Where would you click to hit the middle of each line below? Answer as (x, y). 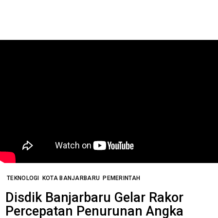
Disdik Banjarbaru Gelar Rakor (94, 197)
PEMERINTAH (122, 178)
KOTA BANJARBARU (71, 178)
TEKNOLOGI (23, 178)
